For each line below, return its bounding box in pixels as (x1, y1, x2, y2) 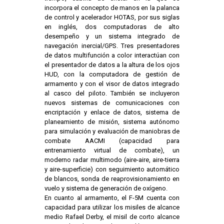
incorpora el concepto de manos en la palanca (44, 4, 179, 12)
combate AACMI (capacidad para (44, 137, 179, 145)
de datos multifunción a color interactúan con (44, 51, 179, 59)
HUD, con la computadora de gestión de (44, 70, 179, 78)
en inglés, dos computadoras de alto (44, 23, 179, 31)
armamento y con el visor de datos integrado (44, 80, 179, 88)
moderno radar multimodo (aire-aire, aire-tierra (44, 156, 179, 164)
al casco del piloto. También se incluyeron (44, 89, 179, 97)
